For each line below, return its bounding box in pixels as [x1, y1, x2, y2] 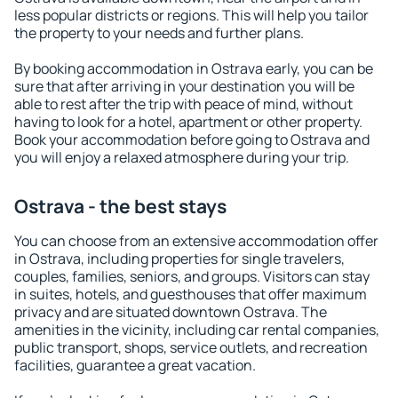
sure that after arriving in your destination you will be [14, 76, 354, 96]
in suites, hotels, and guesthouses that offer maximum [14, 284, 367, 304]
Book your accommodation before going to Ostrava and [14, 130, 370, 149]
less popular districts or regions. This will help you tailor [14, 5, 369, 25]
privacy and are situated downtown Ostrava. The [14, 302, 327, 322]
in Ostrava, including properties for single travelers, [14, 249, 345, 268]
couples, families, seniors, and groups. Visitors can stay [14, 267, 370, 286]
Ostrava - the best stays [14, 194, 227, 219]
